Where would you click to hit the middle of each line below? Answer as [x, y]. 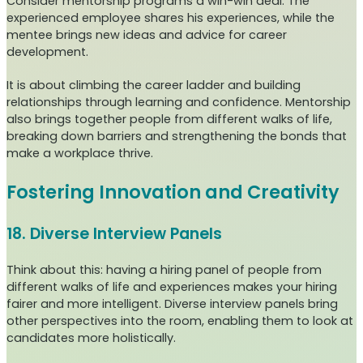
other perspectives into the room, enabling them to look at [180, 321]
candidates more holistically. [93, 338]
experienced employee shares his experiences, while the [171, 18]
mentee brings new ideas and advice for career [147, 35]
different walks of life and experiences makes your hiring [172, 287]
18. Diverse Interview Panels [114, 234]
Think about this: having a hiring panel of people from [164, 270]
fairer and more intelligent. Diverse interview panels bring [172, 304]
